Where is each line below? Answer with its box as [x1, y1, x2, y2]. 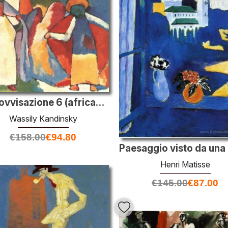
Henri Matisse [160, 159, 210, 169]
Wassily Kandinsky [9, 113, 77, 124]
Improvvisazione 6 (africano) [96, 96, 104, 108]
